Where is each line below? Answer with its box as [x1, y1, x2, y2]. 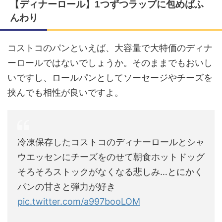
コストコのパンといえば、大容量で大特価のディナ [7, 42, 213, 53]
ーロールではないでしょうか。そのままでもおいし [7, 57, 213, 68]
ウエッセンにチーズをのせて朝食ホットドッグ [17, 151, 205, 162]
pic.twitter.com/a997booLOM [17, 196, 140, 207]
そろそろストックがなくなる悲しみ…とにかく [17, 166, 203, 177]
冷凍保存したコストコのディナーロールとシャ [17, 136, 205, 147]
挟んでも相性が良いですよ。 [7, 87, 123, 98]
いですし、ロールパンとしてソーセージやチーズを [7, 72, 213, 83]
